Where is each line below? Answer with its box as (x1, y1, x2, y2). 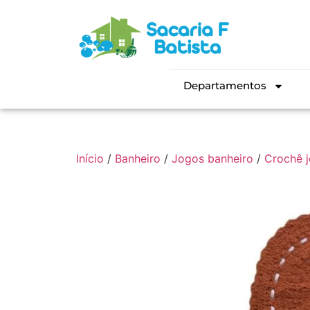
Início (75, 152, 104, 166)
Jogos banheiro (171, 152, 253, 166)
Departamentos (183, 79, 266, 93)
